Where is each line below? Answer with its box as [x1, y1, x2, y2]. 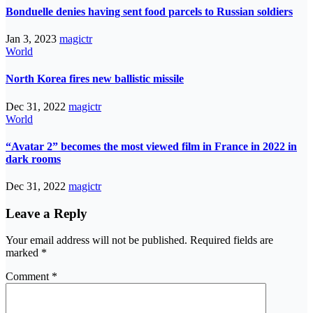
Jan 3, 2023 [6, 32, 59, 45]
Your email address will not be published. [6, 234, 187, 247]
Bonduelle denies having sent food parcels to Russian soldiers [6, 5, 293, 17]
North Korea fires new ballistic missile [6, 73, 184, 85]
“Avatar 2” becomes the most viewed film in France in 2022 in [6, 140, 297, 152]
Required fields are [190, 234, 273, 247]
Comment [6, 270, 52, 283]
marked [6, 247, 41, 259]
